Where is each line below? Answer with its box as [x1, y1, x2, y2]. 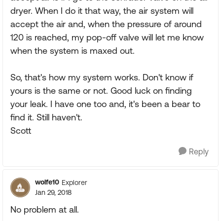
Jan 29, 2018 [35, 188, 72, 196]
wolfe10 [35, 178, 59, 186]
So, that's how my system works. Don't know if [10, 72, 193, 82]
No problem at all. [10, 204, 79, 215]
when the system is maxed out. [10, 45, 135, 56]
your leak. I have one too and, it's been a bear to [10, 99, 200, 109]
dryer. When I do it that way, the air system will [10, 5, 193, 16]
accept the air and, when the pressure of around [10, 19, 202, 29]
